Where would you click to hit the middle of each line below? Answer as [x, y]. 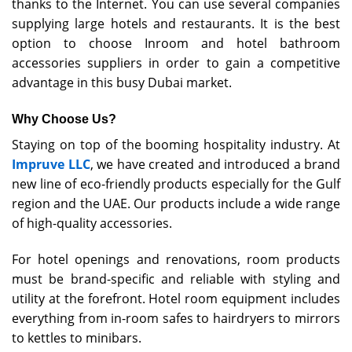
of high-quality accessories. [92, 223]
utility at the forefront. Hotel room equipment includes [176, 298]
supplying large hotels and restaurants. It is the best [176, 24]
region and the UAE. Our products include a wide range [176, 203]
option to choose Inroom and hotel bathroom [176, 44]
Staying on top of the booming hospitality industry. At [176, 144]
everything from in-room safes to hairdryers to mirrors [176, 318]
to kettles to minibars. [77, 337]
